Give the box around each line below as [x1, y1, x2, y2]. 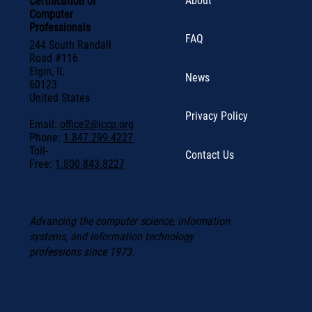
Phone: [29, 130, 64, 144]
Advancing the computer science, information [29, 214, 231, 228]
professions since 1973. [29, 244, 135, 258]
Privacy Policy [185, 109, 249, 123]
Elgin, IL [29, 64, 65, 78]
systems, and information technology [29, 229, 194, 243]
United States [29, 91, 91, 104]
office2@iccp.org [60, 117, 134, 131]
